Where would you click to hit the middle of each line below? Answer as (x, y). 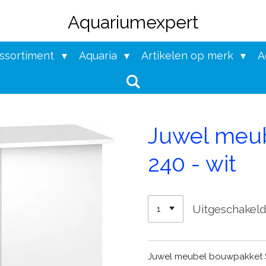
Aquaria (99, 56)
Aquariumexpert (133, 22)
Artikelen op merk (189, 56)
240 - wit (192, 163)
